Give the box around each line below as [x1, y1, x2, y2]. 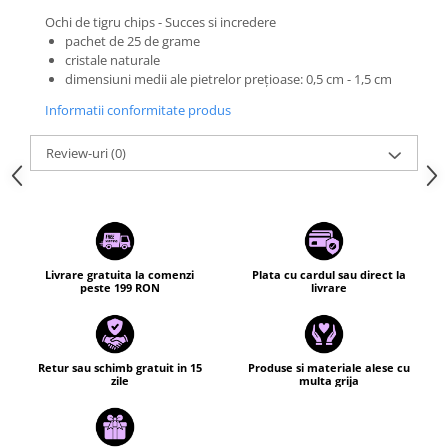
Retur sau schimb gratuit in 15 [37, 360, 202, 375]
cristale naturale [65, 51, 160, 69]
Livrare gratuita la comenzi [45, 267, 194, 282]
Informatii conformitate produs [45, 101, 231, 119]
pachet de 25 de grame [65, 32, 200, 50]
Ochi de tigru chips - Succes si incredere [45, 13, 276, 31]
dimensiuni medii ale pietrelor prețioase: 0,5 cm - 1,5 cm [65, 70, 395, 88]
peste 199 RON [79, 280, 160, 295]
